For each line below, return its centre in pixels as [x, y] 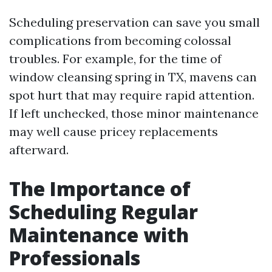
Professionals [75, 258]
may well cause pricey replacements [114, 131]
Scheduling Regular [104, 212]
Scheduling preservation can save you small [134, 22]
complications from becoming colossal [120, 40]
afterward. [39, 150]
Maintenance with [99, 235]
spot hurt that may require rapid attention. [132, 95]
